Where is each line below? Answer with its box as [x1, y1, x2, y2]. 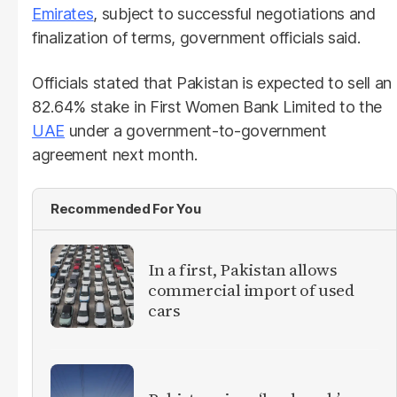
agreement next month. [32, 145, 198, 165]
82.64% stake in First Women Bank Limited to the [32, 97, 382, 117]
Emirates [32, 4, 94, 24]
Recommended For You [51, 200, 201, 218]
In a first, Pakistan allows [148, 257, 338, 281]
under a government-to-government [65, 121, 327, 141]
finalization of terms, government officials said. [32, 28, 361, 48]
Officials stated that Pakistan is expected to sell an [32, 74, 393, 93]
